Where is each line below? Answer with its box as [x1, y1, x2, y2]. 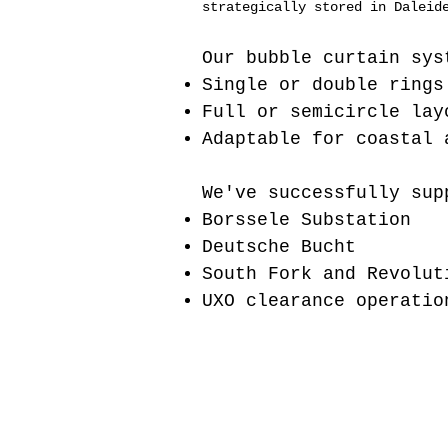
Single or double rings [202, 75, 444, 95]
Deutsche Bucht [202, 237, 356, 257]
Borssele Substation [202, 210, 411, 230]
